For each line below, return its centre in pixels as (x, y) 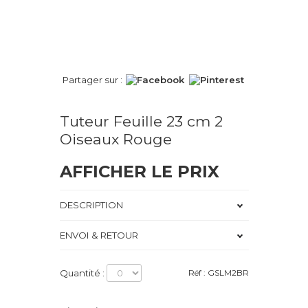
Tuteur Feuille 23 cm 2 (141, 121)
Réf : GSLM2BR (218, 273)
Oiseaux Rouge (115, 139)
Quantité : (83, 273)
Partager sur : (93, 80)
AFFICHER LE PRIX (139, 171)
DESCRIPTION (91, 205)
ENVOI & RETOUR (99, 235)
